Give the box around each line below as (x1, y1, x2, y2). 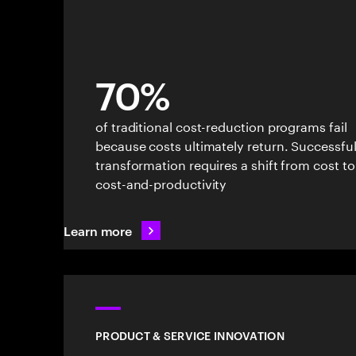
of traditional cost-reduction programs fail (95, 115, 347, 135)
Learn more (64, 222, 133, 239)
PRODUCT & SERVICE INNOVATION (95, 327, 284, 342)
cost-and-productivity (95, 172, 227, 192)
